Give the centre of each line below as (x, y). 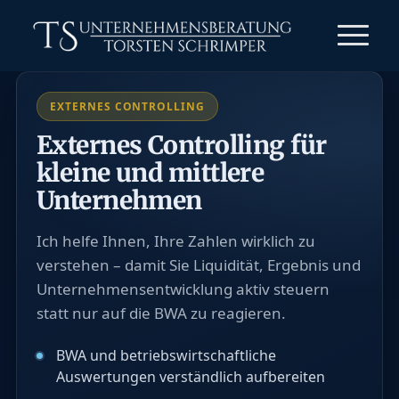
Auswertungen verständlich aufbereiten (190, 377)
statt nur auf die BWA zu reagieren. (161, 313)
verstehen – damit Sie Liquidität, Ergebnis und (198, 265)
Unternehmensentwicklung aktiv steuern (183, 289)
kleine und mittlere (150, 173)
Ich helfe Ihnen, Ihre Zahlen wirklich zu (175, 241)
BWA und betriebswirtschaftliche (166, 355)
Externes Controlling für (181, 145)
